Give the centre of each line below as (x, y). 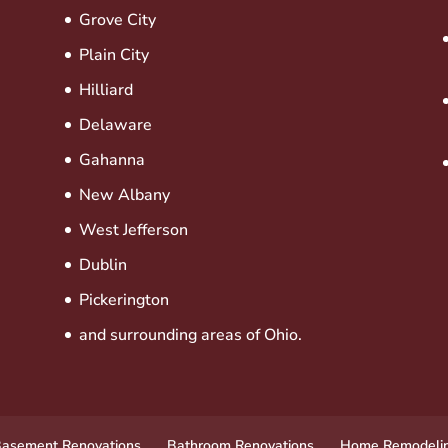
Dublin (102, 264)
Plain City (113, 54)
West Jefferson (133, 229)
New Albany (124, 194)
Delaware (115, 124)
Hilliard (105, 89)
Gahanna (111, 159)
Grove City (117, 19)
